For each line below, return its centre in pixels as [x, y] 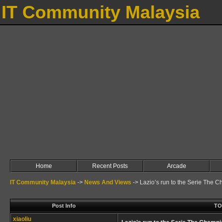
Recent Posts [110, 166]
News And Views [108, 182]
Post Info [64, 206]
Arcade [176, 166]
